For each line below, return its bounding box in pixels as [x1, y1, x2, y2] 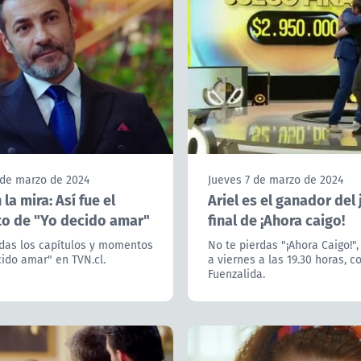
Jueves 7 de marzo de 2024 [208, 172, 343, 189]
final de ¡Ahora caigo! [208, 209, 345, 231]
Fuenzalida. [208, 266, 265, 283]
